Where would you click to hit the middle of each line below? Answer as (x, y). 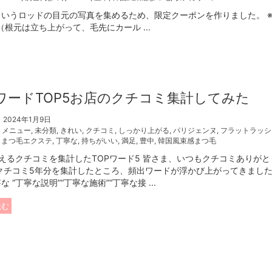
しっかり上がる (144, 130)
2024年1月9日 (27, 119)
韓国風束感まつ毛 (187, 140)
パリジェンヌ (195, 130)
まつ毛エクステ (27, 140)
